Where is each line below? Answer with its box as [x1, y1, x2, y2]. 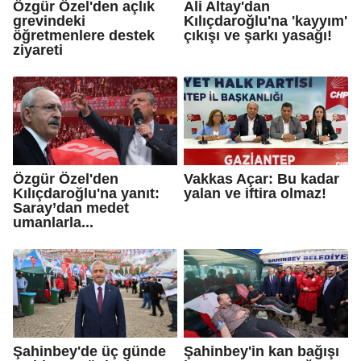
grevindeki [13, 12, 85, 29]
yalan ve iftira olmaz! [184, 185, 326, 201]
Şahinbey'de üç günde [13, 342, 166, 359]
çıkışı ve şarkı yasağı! [184, 27, 332, 44]
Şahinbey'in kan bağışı [184, 342, 339, 359]
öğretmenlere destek [13, 27, 155, 44]
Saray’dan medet [13, 199, 129, 216]
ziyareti [13, 41, 63, 58]
